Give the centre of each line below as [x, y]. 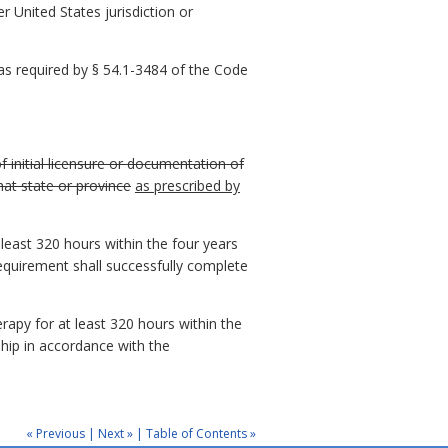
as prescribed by [187, 186]
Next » [115, 433]
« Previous [55, 433]
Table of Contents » [201, 433]
